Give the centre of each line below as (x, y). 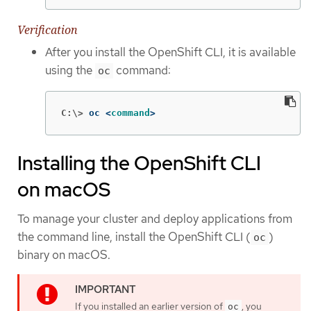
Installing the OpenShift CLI (139, 163)
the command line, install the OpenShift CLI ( (134, 236)
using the (70, 70)
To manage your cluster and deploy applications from (155, 218)
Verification (48, 30)
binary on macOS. (64, 254)
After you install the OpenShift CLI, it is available (170, 52)
